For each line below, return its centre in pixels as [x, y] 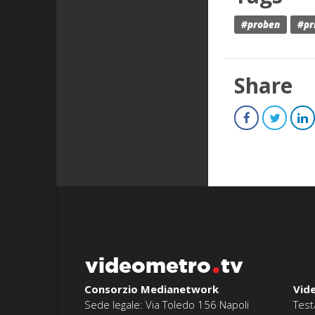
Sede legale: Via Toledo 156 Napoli [167, 305]
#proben [261, 25]
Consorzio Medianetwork [152, 289]
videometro [148, 265]
